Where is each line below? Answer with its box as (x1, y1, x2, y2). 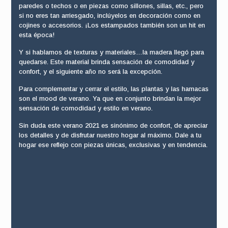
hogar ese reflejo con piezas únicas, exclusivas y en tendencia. (18, 141, 208, 149)
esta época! (18, 31, 54, 39)
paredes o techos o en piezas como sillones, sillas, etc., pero (18, 2, 204, 10)
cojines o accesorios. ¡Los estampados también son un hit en (18, 21, 205, 29)
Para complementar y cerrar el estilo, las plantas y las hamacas (18, 85, 209, 93)
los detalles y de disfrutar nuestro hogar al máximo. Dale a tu (18, 131, 202, 139)
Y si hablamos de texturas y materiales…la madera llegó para (18, 48, 204, 56)
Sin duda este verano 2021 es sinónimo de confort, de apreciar (18, 122, 208, 129)
